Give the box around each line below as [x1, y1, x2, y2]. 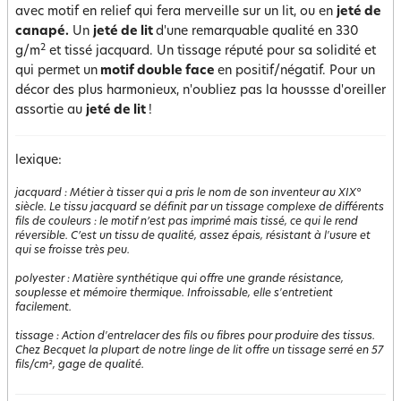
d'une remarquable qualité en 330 [156, 25, 359, 38]
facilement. [15, 303, 72, 313]
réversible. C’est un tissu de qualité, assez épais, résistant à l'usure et [15, 231, 371, 242]
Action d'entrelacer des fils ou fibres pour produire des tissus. [62, 331, 375, 342]
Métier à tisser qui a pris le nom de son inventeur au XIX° [70, 188, 361, 199]
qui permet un [15, 64, 98, 78]
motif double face [98, 64, 218, 78]
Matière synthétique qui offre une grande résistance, [73, 274, 344, 285]
